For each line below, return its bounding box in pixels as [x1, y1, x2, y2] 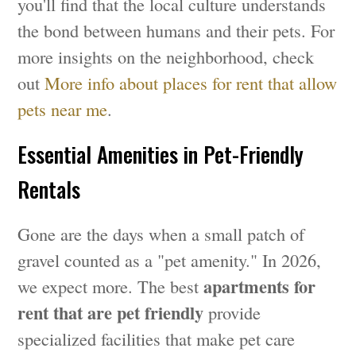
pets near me [17, 97, 108, 122]
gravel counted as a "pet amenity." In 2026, [17, 248, 322, 273]
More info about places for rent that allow [44, 71, 338, 95]
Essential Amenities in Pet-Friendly [17, 138, 304, 171]
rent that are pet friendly [17, 300, 204, 327]
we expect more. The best [17, 274, 204, 299]
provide [203, 300, 261, 325]
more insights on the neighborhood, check [17, 44, 315, 69]
